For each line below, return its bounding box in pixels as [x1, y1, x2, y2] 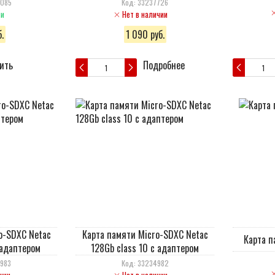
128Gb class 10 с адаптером [91, 241, 199, 255]
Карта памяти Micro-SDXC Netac [82, 227, 208, 242]
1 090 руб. [125, 27, 165, 42]
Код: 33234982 [121, 258, 169, 268]
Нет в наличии [122, 8, 168, 20]
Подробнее [143, 58, 185, 72]
